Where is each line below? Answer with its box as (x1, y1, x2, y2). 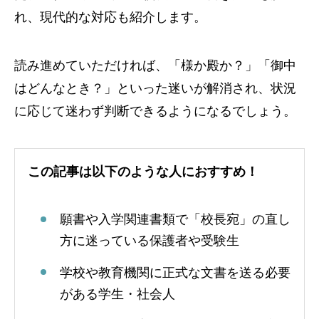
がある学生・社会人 (60, 286, 175, 301)
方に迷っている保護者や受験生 (60, 234, 239, 249)
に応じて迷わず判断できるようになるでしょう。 (14, 104, 296, 118)
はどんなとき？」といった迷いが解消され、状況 (14, 81, 296, 95)
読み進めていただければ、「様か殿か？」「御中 (14, 58, 296, 73)
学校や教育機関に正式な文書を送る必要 (60, 265, 291, 280)
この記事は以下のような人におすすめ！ (28, 164, 258, 179)
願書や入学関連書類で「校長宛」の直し (60, 212, 291, 227)
